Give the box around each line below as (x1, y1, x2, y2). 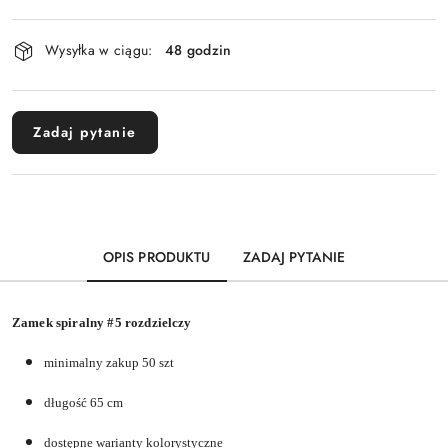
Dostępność (11, 14, 130, 49)
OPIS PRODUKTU (102, 246, 211, 267)
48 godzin (165, 40, 232, 61)
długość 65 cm (44, 394, 123, 410)
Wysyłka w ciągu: (45, 40, 153, 61)
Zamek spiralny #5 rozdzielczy (12, 314, 192, 330)
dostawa (11, 70, 95, 105)
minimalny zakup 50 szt (44, 354, 174, 370)
